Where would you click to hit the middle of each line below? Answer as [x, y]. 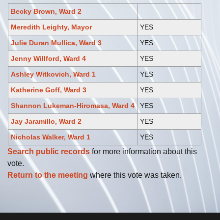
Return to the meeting [48, 175]
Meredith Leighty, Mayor [51, 27]
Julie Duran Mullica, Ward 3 [56, 43]
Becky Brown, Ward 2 [46, 12]
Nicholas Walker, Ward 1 [51, 137]
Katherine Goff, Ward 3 [49, 90]
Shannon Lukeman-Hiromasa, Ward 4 [73, 106]
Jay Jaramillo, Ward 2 [46, 122]
